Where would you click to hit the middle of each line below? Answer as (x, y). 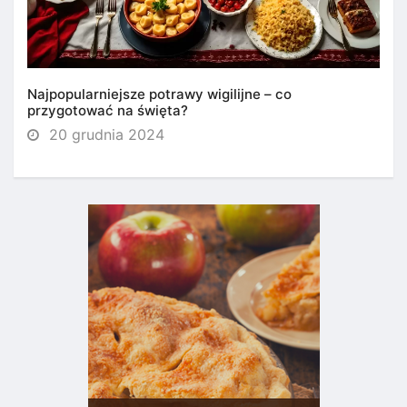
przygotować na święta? (108, 111)
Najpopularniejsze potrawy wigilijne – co (159, 94)
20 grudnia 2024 (104, 135)
